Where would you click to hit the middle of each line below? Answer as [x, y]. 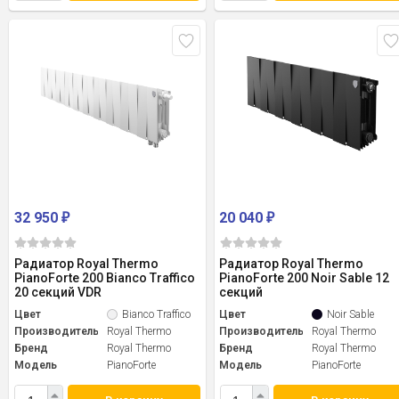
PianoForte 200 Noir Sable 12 [305, 278]
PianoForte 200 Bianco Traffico [105, 278]
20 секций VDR [58, 293]
